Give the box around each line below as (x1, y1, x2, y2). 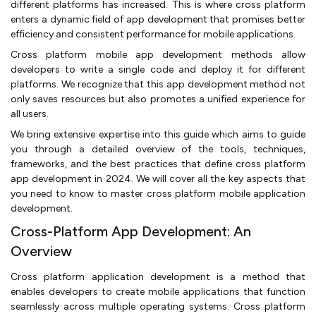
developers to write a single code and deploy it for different (11, 63, 305, 75)
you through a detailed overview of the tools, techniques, (11, 142, 305, 155)
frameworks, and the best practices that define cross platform (11, 157, 305, 170)
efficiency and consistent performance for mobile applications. (11, 28, 298, 40)
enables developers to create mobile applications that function (11, 285, 305, 298)
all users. (11, 107, 51, 120)
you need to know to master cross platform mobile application (11, 187, 305, 200)
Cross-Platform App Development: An (11, 222, 251, 240)
